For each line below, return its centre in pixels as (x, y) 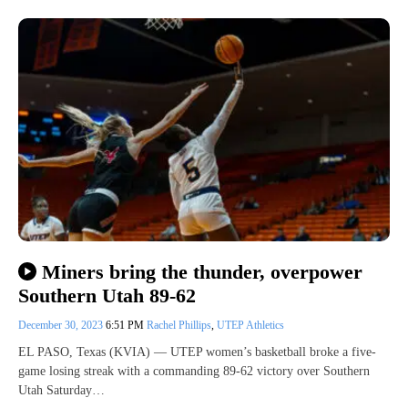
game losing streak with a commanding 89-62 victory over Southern (194, 371)
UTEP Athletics (250, 325)
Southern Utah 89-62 (110, 295)
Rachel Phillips (179, 325)
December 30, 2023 (62, 325)
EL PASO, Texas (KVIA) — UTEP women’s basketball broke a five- (197, 352)
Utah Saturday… (61, 390)
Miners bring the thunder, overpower (202, 271)
